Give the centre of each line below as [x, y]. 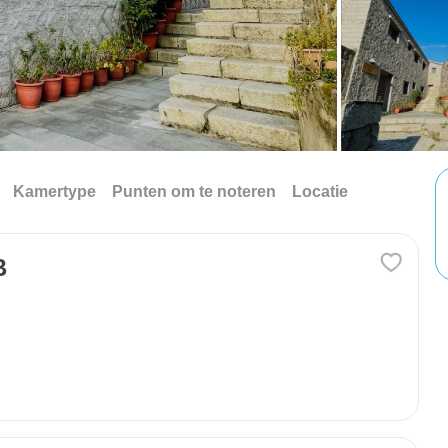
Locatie [320, 191]
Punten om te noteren [194, 191]
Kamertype [54, 191]
